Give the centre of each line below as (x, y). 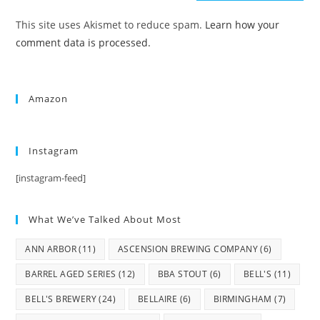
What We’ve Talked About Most (105, 219)
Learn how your (242, 24)
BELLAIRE (158, 299)
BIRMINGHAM (242, 299)
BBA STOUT (182, 274)
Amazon (49, 98)
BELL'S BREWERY (61, 299)
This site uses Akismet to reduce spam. (111, 24)
